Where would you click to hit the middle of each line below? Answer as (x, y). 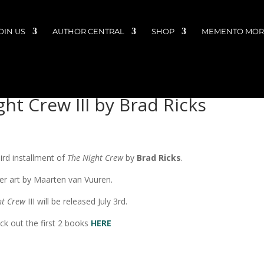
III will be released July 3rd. (77, 201)
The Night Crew (95, 158)
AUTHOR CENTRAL (88, 31)
